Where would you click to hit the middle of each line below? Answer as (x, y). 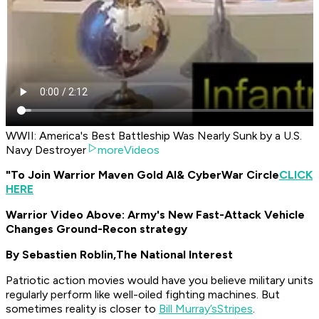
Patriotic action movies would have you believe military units (159, 281)
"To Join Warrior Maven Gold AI (91, 175)
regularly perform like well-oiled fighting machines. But (143, 295)
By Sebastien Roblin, (61, 255)
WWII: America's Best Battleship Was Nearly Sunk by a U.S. (154, 136)
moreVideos (129, 150)
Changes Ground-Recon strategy (96, 229)
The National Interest (174, 255)
